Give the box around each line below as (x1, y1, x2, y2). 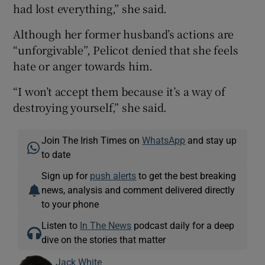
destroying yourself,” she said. (13, 99, 167, 115)
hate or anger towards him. (13, 57, 153, 73)
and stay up (185, 135, 237, 145)
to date (41, 149, 71, 159)
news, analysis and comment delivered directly (41, 185, 235, 195)
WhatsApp (142, 135, 186, 145)
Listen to (41, 220, 80, 230)
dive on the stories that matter (41, 234, 166, 244)
